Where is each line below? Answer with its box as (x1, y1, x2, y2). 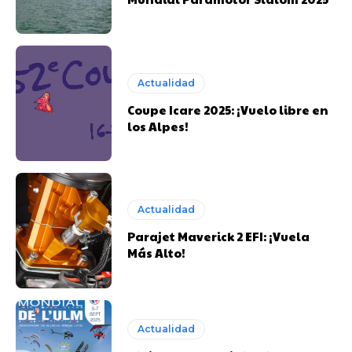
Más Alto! (127, 244, 186, 262)
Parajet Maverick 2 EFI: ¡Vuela (127, 228, 310, 245)
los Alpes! (127, 117, 189, 134)
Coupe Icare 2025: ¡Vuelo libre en (127, 101, 329, 118)
